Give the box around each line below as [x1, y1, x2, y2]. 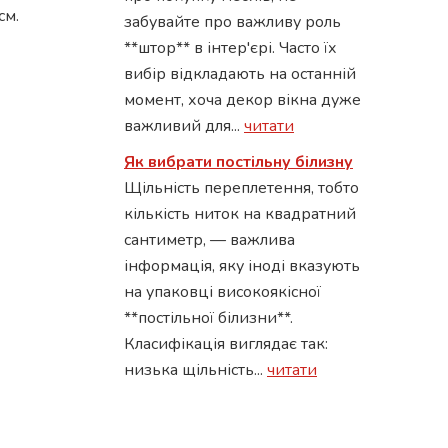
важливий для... [124, 115, 244, 137]
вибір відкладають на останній [124, 63, 356, 85]
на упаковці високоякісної [124, 281, 321, 303]
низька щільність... [124, 359, 267, 381]
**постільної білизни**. [124, 307, 293, 329]
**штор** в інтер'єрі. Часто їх [124, 37, 337, 59]
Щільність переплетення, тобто [124, 177, 359, 199]
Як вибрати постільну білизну [124, 151, 353, 173]
